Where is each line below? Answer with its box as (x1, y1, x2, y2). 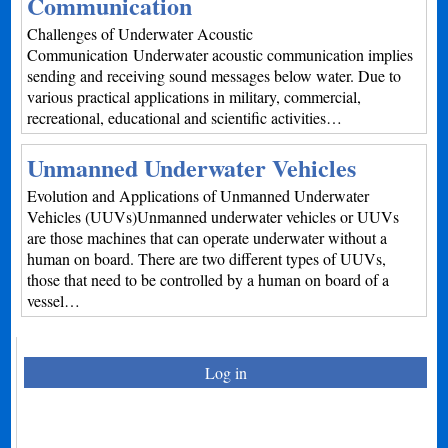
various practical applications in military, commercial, (27, 86, 362, 107)
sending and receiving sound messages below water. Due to (27, 65, 402, 86)
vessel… (27, 290, 81, 311)
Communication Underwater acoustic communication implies (27, 44, 414, 65)
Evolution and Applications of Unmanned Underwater (27, 185, 370, 206)
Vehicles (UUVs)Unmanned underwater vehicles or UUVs (27, 206, 400, 227)
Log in (204, 362, 247, 383)
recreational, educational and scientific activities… (27, 107, 343, 128)
